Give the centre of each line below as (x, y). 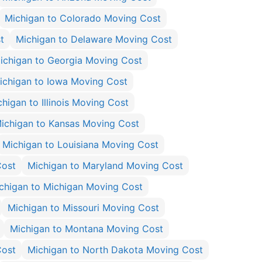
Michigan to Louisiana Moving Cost (80, 144)
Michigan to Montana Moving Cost (87, 229)
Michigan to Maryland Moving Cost (105, 166)
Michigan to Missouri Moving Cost (83, 208)
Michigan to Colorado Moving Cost (83, 18)
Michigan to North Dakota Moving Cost (115, 250)
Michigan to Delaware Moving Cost (94, 39)
